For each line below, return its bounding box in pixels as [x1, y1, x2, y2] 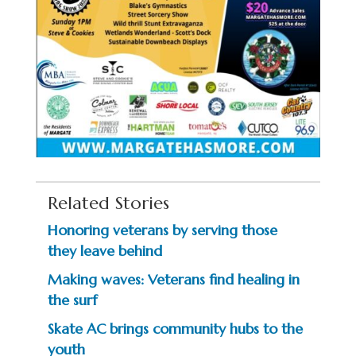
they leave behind [47, 242, 162, 261]
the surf [47, 291, 97, 310]
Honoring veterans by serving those [47, 221, 277, 240]
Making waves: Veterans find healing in [47, 270, 300, 289]
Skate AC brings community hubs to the [47, 319, 303, 339]
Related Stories [47, 192, 169, 215]
